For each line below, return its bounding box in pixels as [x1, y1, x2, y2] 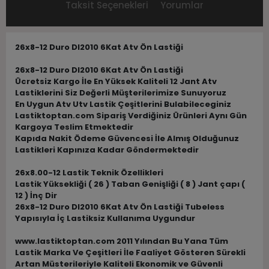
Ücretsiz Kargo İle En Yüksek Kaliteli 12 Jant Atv [15, 76, 217, 88]
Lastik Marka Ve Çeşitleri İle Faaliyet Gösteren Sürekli [15, 247, 246, 259]
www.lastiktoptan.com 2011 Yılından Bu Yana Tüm [15, 235, 228, 247]
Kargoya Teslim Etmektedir [15, 121, 133, 133]
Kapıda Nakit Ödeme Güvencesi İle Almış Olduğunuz [15, 133, 239, 145]
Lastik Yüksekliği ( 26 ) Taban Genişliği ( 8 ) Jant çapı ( [15, 178, 245, 190]
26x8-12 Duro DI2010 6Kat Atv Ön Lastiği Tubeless [15, 201, 225, 213]
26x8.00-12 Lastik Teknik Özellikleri [15, 167, 163, 179]
